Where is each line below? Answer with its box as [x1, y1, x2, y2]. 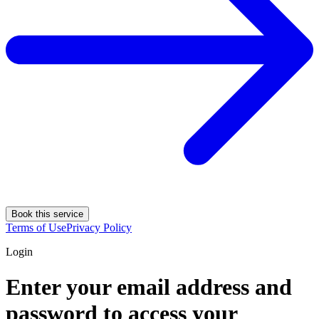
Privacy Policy [66, 221, 132, 234]
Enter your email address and [6, 273, 292, 300]
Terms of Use [6, 221, 66, 234]
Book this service [11, 209, 83, 220]
